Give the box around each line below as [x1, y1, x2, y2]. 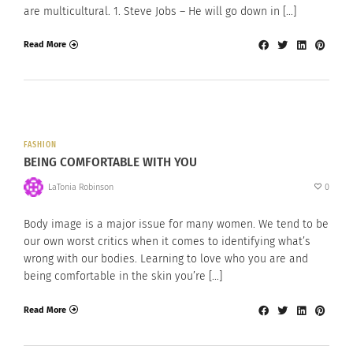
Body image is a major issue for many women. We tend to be [24, 217, 329, 232]
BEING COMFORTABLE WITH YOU [24, 153, 197, 170]
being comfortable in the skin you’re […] [24, 269, 222, 284]
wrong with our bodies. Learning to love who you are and [24, 252, 308, 266]
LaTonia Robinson [47, 181, 113, 192]
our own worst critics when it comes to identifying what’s [24, 235, 310, 249]
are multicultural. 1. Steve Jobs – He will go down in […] [24, 4, 296, 18]
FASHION [24, 140, 57, 150]
